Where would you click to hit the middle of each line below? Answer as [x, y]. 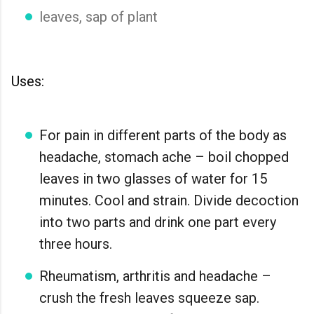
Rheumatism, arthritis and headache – [155, 276]
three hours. [76, 244]
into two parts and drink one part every [158, 222]
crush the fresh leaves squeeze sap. [149, 298]
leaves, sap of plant [98, 16]
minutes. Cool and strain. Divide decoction [169, 200]
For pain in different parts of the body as [163, 135]
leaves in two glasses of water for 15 [153, 178]
